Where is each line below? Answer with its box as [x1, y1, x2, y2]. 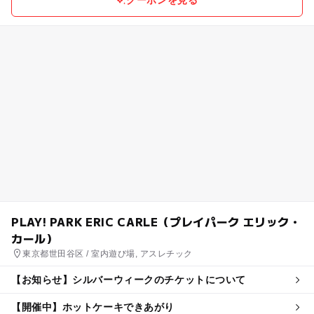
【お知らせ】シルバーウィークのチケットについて [11, 273, 246, 285]
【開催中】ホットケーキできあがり [11, 301, 175, 313]
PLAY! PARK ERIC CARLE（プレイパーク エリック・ [11, 212, 301, 230]
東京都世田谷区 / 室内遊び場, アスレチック [22, 248, 193, 259]
